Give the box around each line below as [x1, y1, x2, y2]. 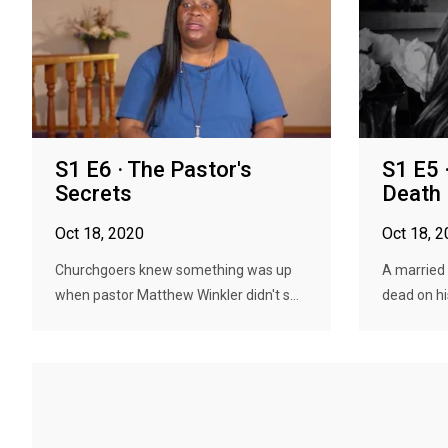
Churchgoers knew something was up [55, 262, 292, 278]
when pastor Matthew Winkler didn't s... [55, 287, 299, 303]
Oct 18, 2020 [55, 224, 144, 243]
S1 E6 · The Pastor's [55, 157, 252, 182]
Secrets [55, 181, 132, 206]
